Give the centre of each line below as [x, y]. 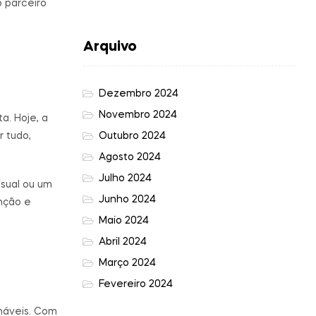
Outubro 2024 [132, 136]
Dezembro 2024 [138, 93]
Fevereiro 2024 [135, 284]
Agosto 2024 [129, 157]
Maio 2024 [123, 220]
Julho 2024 [125, 178]
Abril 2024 [122, 242]
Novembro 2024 [138, 115]
